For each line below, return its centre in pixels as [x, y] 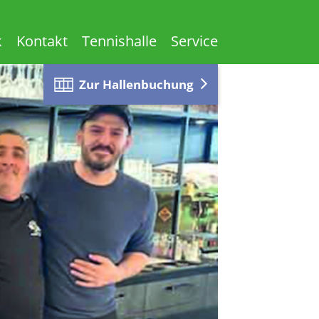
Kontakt [42, 41]
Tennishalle [119, 41]
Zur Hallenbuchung [136, 84]
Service [194, 41]
